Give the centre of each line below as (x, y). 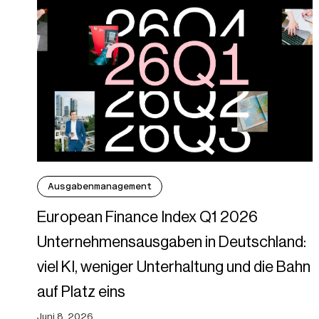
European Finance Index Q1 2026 (147, 217)
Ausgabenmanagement (100, 187)
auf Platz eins (81, 292)
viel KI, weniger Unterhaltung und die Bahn (174, 267)
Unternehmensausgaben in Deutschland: (172, 242)
